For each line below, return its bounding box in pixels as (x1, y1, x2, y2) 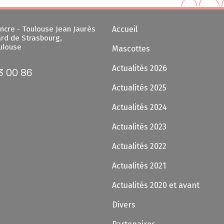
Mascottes (112, 44, 150, 53)
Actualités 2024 (112, 102, 167, 112)
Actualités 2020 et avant (112, 180, 199, 190)
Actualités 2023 (112, 122, 166, 131)
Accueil (112, 24, 137, 34)
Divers (112, 200, 135, 209)
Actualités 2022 (112, 141, 166, 151)
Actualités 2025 (112, 83, 166, 92)
